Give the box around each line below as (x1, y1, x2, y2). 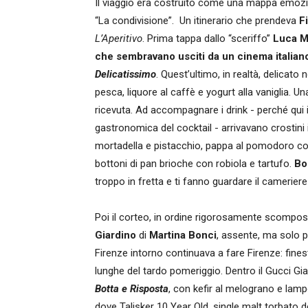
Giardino (95, 229, 136, 241)
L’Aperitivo (95, 32, 142, 45)
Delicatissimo (95, 68, 156, 80)
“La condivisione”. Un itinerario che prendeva (95, 14, 299, 27)
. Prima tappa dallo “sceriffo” (142, 32, 273, 45)
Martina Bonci (149, 229, 217, 241)
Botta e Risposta (95, 283, 168, 295)
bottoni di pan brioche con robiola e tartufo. (95, 157, 294, 170)
